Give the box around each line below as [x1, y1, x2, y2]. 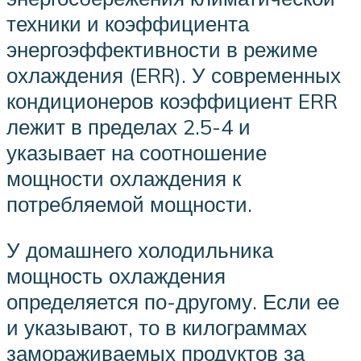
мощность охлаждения [6, 263, 226, 289]
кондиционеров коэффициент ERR [6, 87, 338, 114]
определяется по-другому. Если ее [6, 288, 339, 315]
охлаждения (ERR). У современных [6, 61, 341, 88]
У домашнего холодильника [6, 237, 273, 263]
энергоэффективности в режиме [6, 35, 317, 62]
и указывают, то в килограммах [6, 314, 307, 341]
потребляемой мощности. [6, 190, 252, 217]
